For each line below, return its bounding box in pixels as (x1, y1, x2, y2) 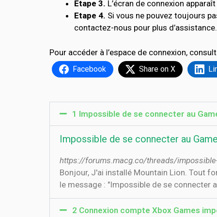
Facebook (73, 64, 106, 74)
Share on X (139, 64, 175, 74)
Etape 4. (74, 11, 106, 20)
